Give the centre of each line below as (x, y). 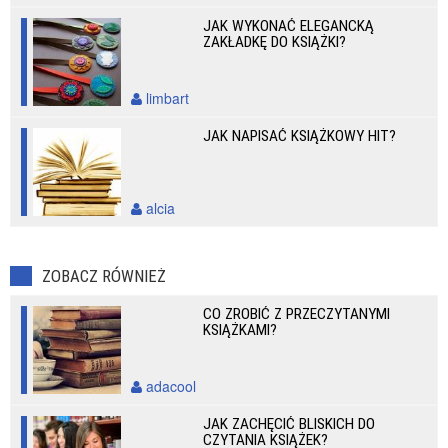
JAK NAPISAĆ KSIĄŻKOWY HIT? (300, 136)
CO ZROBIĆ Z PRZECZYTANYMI (297, 314)
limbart (165, 98)
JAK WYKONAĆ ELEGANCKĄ (289, 26)
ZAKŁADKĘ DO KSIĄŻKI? (275, 42)
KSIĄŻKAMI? (240, 330)
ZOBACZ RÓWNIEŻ (104, 276)
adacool (169, 386)
